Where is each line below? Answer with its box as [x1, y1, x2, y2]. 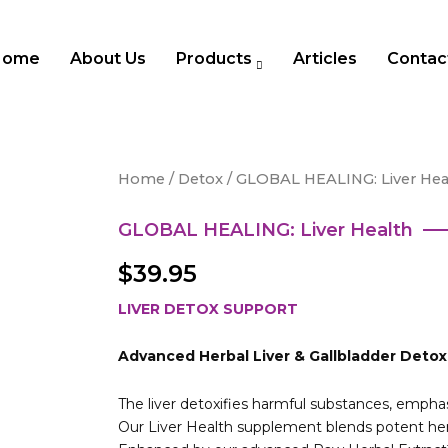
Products [176, 48, 252, 68]
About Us [70, 48, 146, 68]
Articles [293, 48, 357, 68]
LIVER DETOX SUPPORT [118, 299, 299, 318]
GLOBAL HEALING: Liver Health [118, 218, 414, 241]
